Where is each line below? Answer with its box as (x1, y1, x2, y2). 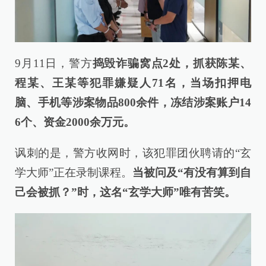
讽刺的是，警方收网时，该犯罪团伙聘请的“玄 (15, 147, 251, 160)
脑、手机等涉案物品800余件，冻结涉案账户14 (15, 96, 251, 109)
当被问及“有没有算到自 (132, 166, 251, 179)
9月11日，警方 (15, 56, 93, 69)
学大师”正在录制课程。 (15, 166, 132, 179)
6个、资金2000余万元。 (15, 115, 135, 128)
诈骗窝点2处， (116, 56, 193, 69)
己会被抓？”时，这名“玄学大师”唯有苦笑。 (15, 186, 236, 199)
